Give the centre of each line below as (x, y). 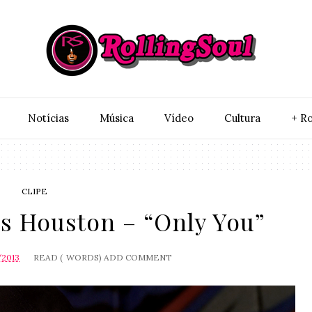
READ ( (48, 257)
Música (116, 118)
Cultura (242, 118)
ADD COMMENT (138, 257)
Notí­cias (48, 118)
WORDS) (84, 257)
